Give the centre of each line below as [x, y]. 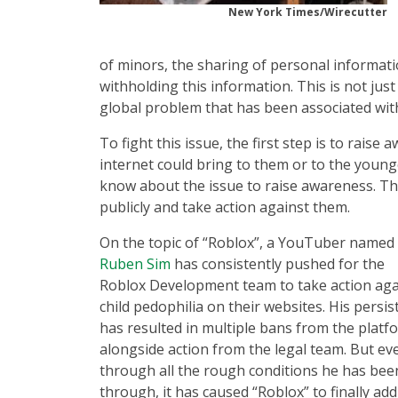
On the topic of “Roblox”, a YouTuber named [247, 243]
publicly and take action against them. [225, 207]
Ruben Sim [135, 264]
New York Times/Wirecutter [308, 12]
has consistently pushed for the [278, 264]
